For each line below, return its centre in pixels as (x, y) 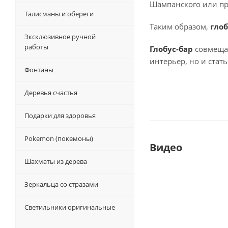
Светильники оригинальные (70, 207)
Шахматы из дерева (56, 162)
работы (36, 47)
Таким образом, (179, 27)
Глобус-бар (171, 49)
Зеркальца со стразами (61, 184)
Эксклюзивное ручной (60, 37)
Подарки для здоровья (60, 116)
